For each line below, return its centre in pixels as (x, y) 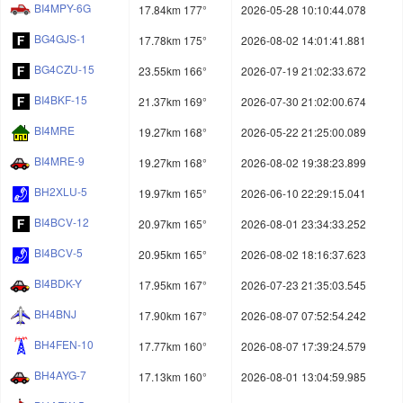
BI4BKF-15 (61, 100)
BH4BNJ (55, 314)
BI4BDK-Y (58, 283)
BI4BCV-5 (58, 253)
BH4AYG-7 (60, 375)
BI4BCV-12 (62, 222)
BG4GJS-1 (60, 39)
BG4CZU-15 (64, 69)
